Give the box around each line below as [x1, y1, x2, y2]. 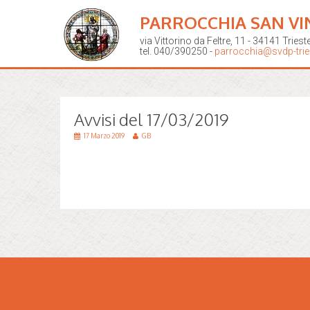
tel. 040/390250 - [140, 46, 215, 57]
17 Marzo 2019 [84, 131, 126, 140]
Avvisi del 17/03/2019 [74, 109, 229, 130]
